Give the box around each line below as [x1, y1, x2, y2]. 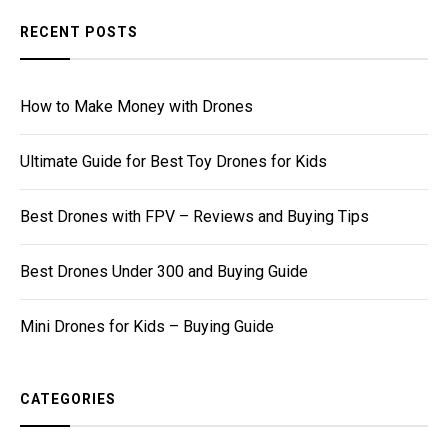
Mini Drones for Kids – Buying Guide [20, 317, 274, 337]
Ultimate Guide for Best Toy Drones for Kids [20, 152, 327, 172]
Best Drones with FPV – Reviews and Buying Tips [20, 207, 369, 227]
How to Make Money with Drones [20, 97, 253, 117]
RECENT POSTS [20, 24, 138, 41]
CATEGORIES [20, 391, 116, 408]
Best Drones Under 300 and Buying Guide [20, 262, 308, 282]
